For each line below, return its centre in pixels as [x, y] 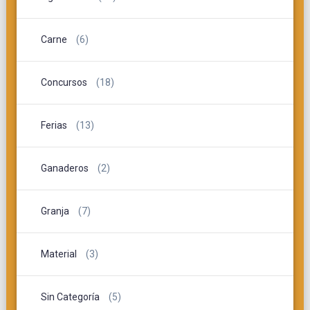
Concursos [64, 82]
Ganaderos [64, 168]
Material [58, 254]
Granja [55, 211]
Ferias [54, 125]
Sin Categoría [70, 297]
